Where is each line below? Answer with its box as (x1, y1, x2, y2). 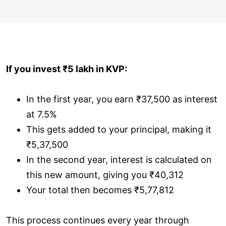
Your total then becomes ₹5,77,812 (26, 184, 174, 195)
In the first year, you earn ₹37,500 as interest (26, 93, 217, 104)
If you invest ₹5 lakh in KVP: (6, 63, 127, 74)
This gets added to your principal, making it (26, 124, 211, 135)
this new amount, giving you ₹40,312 (26, 169, 184, 180)
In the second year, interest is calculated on (26, 154, 212, 165)
